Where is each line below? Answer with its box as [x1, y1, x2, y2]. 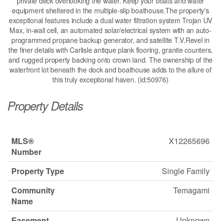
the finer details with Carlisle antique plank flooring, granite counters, [8, 45, 213, 55]
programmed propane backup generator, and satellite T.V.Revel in [11, 35, 210, 45]
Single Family [162, 165, 210, 177]
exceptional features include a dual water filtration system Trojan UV [8, 15, 213, 26]
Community [11, 184, 55, 196]
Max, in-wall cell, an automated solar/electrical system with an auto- [9, 25, 212, 36]
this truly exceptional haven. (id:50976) [52, 74, 169, 85]
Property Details [7, 97, 83, 114]
